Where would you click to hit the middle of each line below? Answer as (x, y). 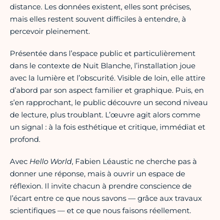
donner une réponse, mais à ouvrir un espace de (97, 174)
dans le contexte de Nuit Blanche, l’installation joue (103, 66)
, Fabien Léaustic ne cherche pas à (134, 162)
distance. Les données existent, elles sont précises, (100, 7)
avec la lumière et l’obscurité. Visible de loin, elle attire (108, 78)
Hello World (51, 162)
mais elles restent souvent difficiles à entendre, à (98, 19)
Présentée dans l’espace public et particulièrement (103, 54)
